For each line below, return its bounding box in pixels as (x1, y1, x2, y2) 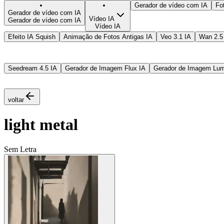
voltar (8, 95, 24, 103)
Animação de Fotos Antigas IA (63, 32, 152, 40)
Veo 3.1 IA (160, 32, 191, 40)
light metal (4, 115, 78, 134)
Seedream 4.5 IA (8, 64, 57, 72)
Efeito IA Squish (8, 32, 55, 40)
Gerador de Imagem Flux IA (65, 64, 145, 72)
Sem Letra (4, 144, 36, 153)
